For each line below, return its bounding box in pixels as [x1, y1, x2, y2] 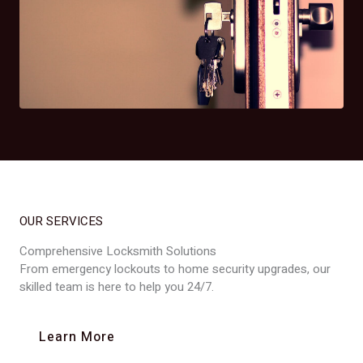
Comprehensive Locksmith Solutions [19, 242, 216, 260]
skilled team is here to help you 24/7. [19, 278, 214, 296]
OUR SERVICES [19, 212, 103, 230]
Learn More [39, 327, 115, 347]
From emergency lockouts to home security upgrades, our [19, 260, 331, 278]
